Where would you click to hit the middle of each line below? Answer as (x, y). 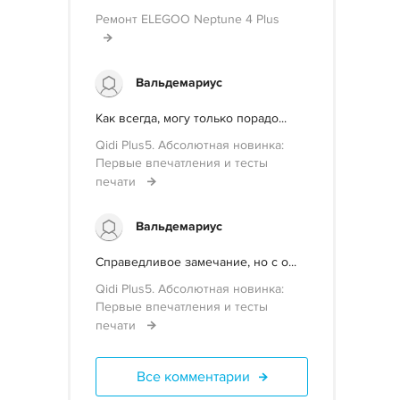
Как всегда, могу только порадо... (191, 118)
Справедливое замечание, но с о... (196, 262)
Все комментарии (193, 377)
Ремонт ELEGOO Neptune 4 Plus (187, 19)
